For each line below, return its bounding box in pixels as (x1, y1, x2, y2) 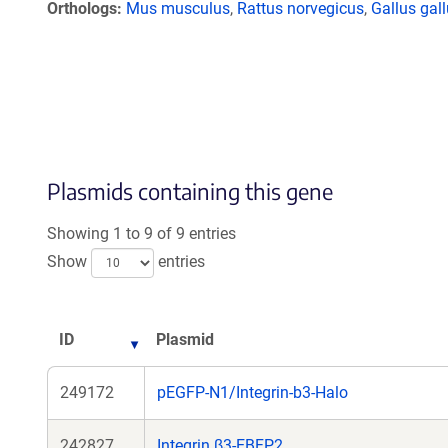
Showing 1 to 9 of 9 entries (47, 224, 236, 243)
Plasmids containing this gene (47, 177, 333, 205)
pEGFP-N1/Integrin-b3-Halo (157, 383, 348, 402)
